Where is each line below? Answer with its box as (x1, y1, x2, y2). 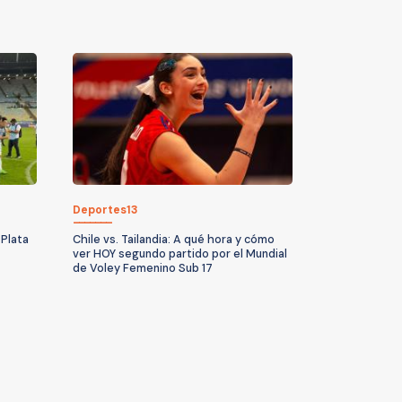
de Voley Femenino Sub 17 (73, 260, 213, 275)
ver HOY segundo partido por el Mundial (73, 246, 287, 261)
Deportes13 (73, 202, 138, 217)
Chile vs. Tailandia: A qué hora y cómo (73, 232, 275, 247)
